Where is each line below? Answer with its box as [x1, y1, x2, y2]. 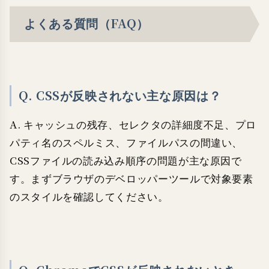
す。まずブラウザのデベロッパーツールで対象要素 [10, 172, 253, 186]
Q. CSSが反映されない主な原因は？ [19, 87, 222, 105]
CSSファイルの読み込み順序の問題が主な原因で [10, 154, 242, 168]
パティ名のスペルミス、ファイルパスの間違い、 [10, 136, 243, 150]
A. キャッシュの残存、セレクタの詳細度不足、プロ [10, 118, 256, 132]
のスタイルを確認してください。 [10, 190, 169, 204]
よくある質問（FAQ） [24, 15, 150, 33]
